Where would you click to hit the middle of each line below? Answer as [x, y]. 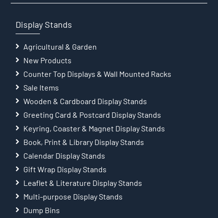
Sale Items [41, 88]
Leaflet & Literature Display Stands [83, 183]
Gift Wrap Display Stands [65, 169]
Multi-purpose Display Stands [73, 197]
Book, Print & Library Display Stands [84, 142]
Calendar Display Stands [64, 156]
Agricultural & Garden [60, 47]
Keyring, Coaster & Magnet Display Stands [94, 128]
